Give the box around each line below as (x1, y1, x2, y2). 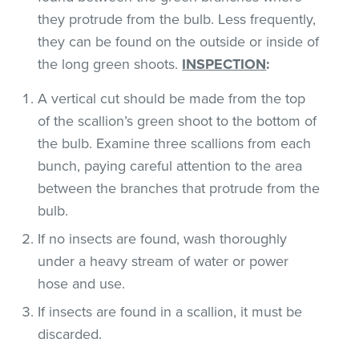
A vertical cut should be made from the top (38, 89, 306, 107)
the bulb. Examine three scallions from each (38, 134, 312, 152)
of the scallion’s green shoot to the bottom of (38, 111, 317, 130)
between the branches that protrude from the (38, 179, 321, 197)
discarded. (38, 325, 103, 343)
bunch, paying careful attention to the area (38, 156, 303, 175)
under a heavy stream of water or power (38, 252, 289, 270)
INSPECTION (182, 54, 267, 73)
